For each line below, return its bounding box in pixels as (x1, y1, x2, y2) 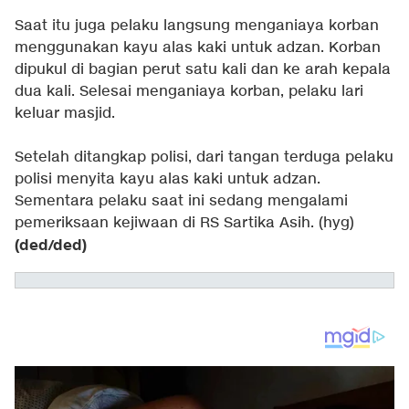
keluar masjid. (15, 104, 115, 124)
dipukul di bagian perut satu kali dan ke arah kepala (15, 60, 391, 80)
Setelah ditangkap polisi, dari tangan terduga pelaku (15, 148, 393, 168)
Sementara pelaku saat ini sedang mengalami (15, 192, 348, 212)
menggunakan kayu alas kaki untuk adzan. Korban (15, 38, 381, 58)
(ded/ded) (15, 236, 87, 257)
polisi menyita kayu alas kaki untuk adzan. (15, 170, 320, 190)
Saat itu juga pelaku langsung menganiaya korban (15, 16, 379, 37)
